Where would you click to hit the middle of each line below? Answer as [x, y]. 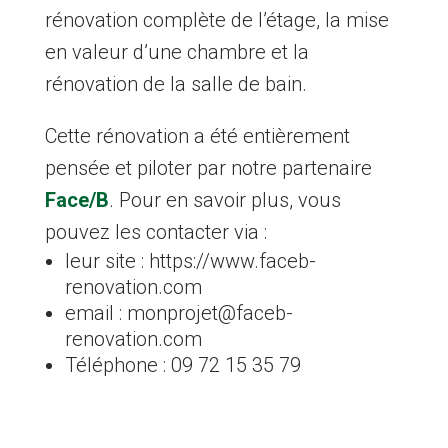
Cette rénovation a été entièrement [197, 135]
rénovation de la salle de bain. [175, 83]
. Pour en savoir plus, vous [224, 199]
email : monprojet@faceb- [178, 312]
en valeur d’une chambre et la [176, 51]
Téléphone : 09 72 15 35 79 [182, 364]
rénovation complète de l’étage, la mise [216, 19]
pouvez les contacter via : [155, 231]
